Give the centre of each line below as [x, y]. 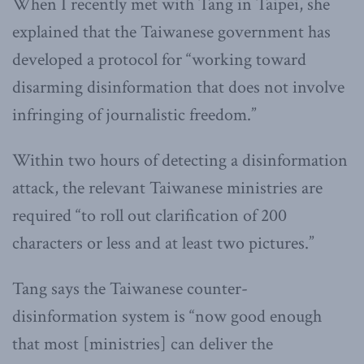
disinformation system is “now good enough [167, 317]
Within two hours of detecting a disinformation [180, 161]
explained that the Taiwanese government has [171, 32]
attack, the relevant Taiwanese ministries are [167, 188]
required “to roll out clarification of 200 [149, 216]
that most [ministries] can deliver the [143, 344]
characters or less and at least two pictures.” [163, 244]
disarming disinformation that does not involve [178, 88]
